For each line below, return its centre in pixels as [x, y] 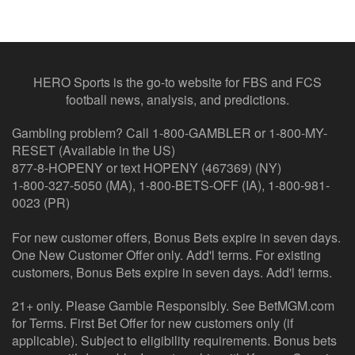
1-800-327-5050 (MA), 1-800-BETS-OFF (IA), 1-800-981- [171, 185]
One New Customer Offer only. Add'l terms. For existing [166, 255]
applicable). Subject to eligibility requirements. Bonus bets [174, 341]
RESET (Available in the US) [94, 151]
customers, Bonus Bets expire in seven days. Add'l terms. [172, 273]
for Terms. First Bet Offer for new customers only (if [153, 323]
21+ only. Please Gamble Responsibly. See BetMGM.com [173, 306]
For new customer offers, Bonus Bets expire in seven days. [176, 238]
